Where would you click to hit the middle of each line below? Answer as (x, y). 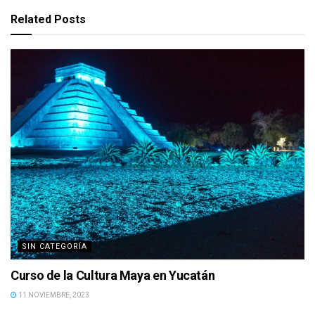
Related (31, 19)
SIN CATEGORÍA (54, 246)
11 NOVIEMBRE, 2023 (53, 295)
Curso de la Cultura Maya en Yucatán (113, 275)
